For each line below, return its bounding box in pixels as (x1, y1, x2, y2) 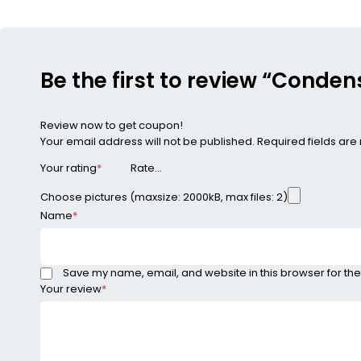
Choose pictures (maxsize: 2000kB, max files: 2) (40, 189, 288, 205)
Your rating (40, 160, 97, 176)
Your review (40, 281, 102, 297)
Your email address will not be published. (40, 133, 255, 149)
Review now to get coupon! (40, 117, 183, 133)
